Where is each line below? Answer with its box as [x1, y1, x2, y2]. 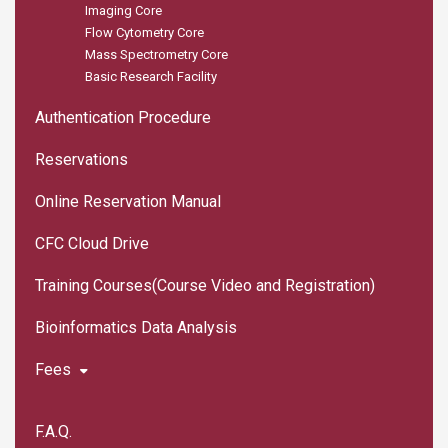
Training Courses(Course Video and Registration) [35, 276, 375, 296]
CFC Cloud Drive [35, 234, 149, 254]
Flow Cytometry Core [85, 25, 204, 41]
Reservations [35, 150, 128, 170]
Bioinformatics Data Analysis [35, 318, 237, 338]
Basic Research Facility [85, 69, 217, 85]
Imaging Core [85, 3, 162, 19]
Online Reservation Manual [35, 192, 221, 212]
